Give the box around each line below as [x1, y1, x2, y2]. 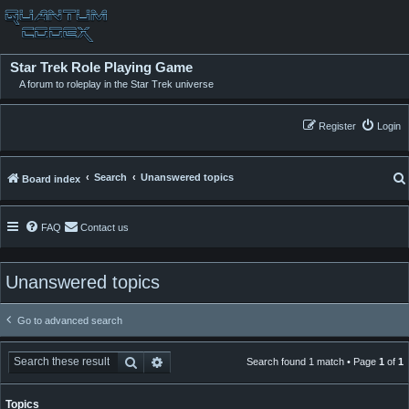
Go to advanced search [17, 314, 122, 326]
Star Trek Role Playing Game [10, 58, 193, 75]
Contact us [80, 221, 129, 233]
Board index [22, 173, 80, 184]
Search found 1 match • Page [246, 355, 379, 367]
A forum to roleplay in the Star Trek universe [19, 78, 214, 89]
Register [319, 120, 356, 131]
